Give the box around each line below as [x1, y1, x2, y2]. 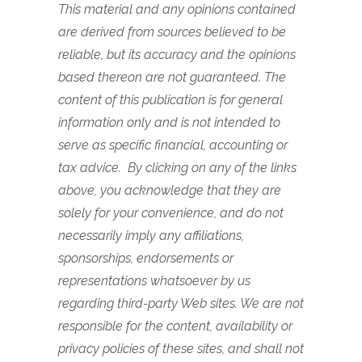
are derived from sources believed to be [58, 23, 286, 40]
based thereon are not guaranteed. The [58, 69, 286, 85]
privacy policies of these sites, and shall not [58, 340, 304, 356]
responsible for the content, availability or [58, 318, 293, 334]
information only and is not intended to [58, 114, 280, 130]
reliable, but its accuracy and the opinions [58, 46, 296, 62]
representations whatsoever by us [58, 272, 250, 288]
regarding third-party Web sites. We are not [58, 295, 304, 311]
